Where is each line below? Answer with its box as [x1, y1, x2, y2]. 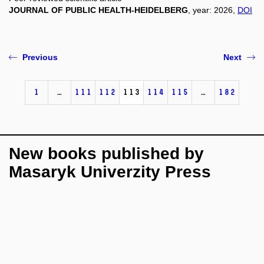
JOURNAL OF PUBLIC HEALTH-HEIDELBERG [9, 5, 188, 15]
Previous [22, 52, 58, 62]
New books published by [9, 144, 204, 163]
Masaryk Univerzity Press [9, 162, 211, 181]
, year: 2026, [188, 5, 237, 15]
